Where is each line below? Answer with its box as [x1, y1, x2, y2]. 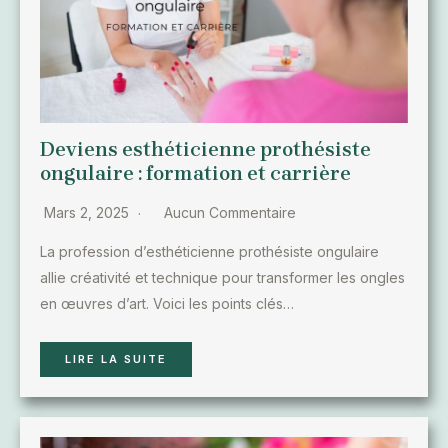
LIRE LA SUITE [65, 351, 167, 366]
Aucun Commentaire [164, 203, 296, 221]
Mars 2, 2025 [44, 203, 133, 221]
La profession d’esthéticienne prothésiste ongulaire [40, 242, 379, 260]
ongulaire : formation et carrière [40, 161, 351, 185]
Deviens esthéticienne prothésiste [40, 137, 371, 161]
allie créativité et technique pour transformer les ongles [40, 268, 405, 286]
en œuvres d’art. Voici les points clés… [40, 294, 294, 312]
